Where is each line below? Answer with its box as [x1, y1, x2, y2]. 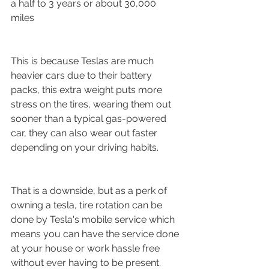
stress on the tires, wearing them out [11, 98, 174, 110]
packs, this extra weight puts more [11, 83, 165, 95]
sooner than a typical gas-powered [11, 112, 169, 124]
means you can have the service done [11, 228, 181, 240]
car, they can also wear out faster [11, 127, 160, 139]
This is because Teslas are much [11, 55, 156, 67]
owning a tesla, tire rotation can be [11, 199, 165, 211]
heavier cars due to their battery [11, 69, 154, 81]
